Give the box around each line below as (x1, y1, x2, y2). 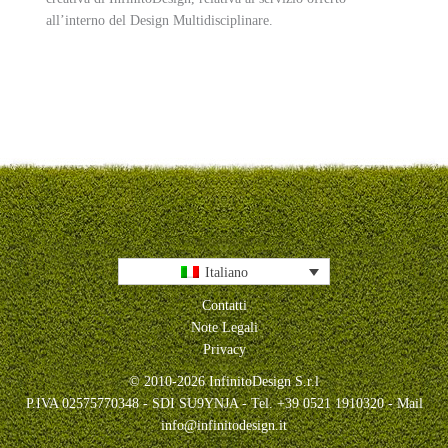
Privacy (202, 341, 246, 357)
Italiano (204, 264, 248, 280)
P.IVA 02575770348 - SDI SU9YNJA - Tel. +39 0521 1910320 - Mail (25, 395, 423, 411)
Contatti (201, 297, 247, 313)
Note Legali (190, 319, 258, 335)
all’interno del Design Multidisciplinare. (46, 12, 273, 28)
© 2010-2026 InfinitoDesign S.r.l (129, 373, 319, 389)
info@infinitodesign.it (161, 417, 287, 433)
